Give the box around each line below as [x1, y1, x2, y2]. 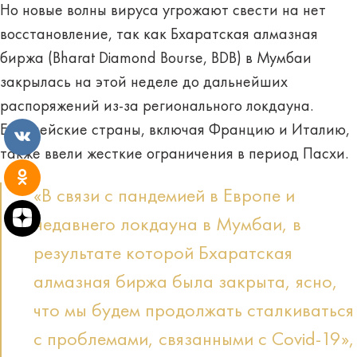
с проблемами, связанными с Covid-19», [33, 330, 355, 350]
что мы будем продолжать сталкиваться [33, 301, 354, 321]
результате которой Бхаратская [33, 244, 292, 264]
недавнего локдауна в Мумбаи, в [33, 215, 301, 235]
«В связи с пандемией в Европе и [33, 186, 295, 206]
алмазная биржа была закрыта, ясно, [33, 273, 338, 292]
